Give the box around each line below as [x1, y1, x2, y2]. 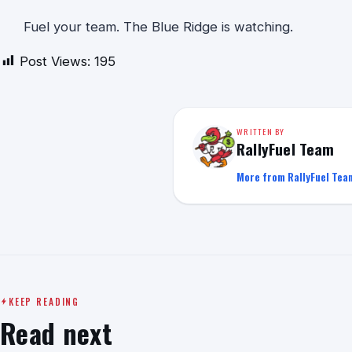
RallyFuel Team [236, 137, 335, 160]
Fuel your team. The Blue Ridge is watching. [24, 18, 293, 35]
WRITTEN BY [236, 124, 285, 137]
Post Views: [20, 53, 90, 69]
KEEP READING [8, 294, 80, 308]
